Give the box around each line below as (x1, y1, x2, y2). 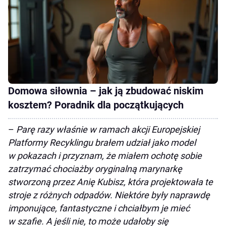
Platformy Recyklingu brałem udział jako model (8, 137, 196, 148)
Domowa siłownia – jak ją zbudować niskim (8, 84, 203, 97)
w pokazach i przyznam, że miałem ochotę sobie (8, 150, 202, 161)
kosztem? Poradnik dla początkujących (8, 98, 184, 111)
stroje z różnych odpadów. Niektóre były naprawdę (8, 189, 210, 200)
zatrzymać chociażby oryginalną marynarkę (8, 163, 182, 174)
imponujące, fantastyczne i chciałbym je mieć (8, 202, 190, 213)
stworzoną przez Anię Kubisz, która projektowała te (8, 176, 213, 187)
